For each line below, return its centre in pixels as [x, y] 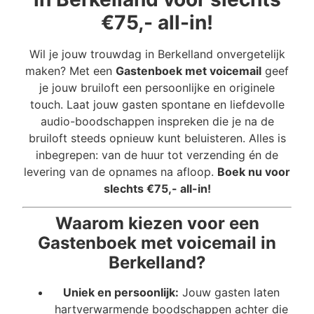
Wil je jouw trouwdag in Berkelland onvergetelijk [157, 54]
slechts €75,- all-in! [157, 189]
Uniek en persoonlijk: [121, 293]
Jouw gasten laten [229, 293]
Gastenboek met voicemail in [157, 243]
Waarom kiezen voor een [157, 224]
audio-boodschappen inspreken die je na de [157, 121]
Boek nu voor [254, 172]
